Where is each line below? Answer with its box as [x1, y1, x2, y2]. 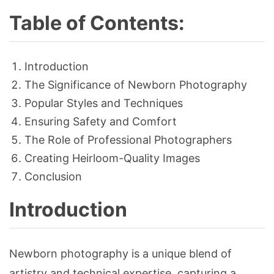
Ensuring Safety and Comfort [24, 115, 177, 128]
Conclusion [24, 170, 82, 183]
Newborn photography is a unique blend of [9, 247, 232, 261]
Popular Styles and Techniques [24, 97, 183, 110]
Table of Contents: [9, 11, 185, 35]
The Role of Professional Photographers [24, 133, 232, 147]
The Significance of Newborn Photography [24, 78, 247, 92]
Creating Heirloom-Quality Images [24, 152, 200, 165]
